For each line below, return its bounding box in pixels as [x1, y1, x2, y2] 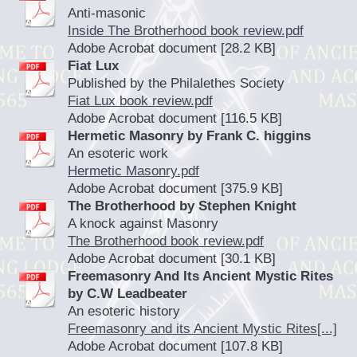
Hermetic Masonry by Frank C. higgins [68, 128, 311, 143]
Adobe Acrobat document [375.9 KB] [68, 181, 283, 196]
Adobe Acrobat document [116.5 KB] [68, 111, 282, 126]
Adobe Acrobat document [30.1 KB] [68, 251, 276, 266]
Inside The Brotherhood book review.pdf [68, 23, 304, 38]
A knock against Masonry [68, 216, 218, 231]
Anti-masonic [68, 6, 146, 21]
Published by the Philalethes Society [68, 76, 284, 91]
